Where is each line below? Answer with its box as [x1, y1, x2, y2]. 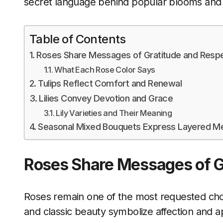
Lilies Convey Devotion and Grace [39, 93, 173, 104]
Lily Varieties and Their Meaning [56, 108, 172, 118]
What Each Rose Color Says [54, 65, 155, 75]
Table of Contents [29, 32, 126, 46]
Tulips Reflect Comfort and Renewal [38, 78, 182, 89]
